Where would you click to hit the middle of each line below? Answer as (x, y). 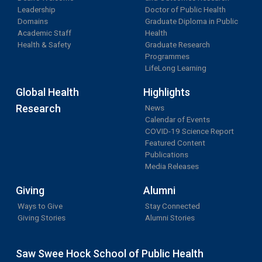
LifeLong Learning (175, 68)
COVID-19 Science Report (189, 131)
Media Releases (172, 166)
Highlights (166, 92)
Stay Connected (172, 206)
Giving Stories (42, 217)
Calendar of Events (177, 119)
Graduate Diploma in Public (191, 21)
